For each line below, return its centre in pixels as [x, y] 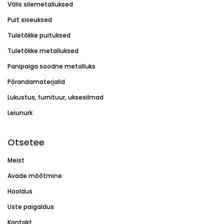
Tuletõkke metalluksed [43, 50]
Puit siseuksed [30, 19]
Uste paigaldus [31, 206]
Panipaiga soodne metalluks [51, 66]
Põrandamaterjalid [36, 81]
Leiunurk [20, 112]
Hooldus [20, 191]
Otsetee [26, 142]
